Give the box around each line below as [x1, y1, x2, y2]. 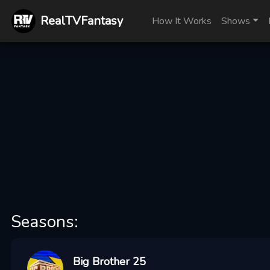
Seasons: [10, 210, 78, 233]
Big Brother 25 [72, 254, 146, 269]
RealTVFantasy [40, 13, 124, 29]
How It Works [152, 14, 212, 28]
